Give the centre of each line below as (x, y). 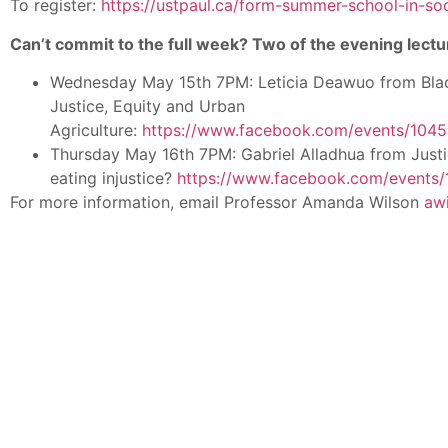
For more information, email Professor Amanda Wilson (217, 201)
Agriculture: (96, 129)
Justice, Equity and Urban (147, 105)
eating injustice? (113, 177)
